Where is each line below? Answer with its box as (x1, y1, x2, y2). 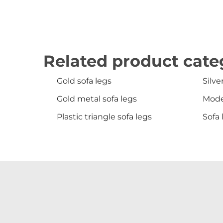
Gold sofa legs (57, 76, 111, 86)
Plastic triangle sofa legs (57, 112, 152, 122)
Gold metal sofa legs (57, 94, 137, 104)
